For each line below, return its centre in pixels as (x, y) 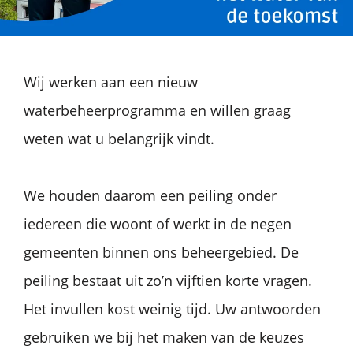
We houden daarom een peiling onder (150, 195)
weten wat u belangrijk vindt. (119, 138)
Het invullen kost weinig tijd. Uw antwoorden (172, 308)
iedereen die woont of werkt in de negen (158, 223)
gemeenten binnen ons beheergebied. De (161, 252)
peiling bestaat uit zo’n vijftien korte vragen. (168, 280)
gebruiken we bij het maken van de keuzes (164, 337)
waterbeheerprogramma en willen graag (157, 110)
